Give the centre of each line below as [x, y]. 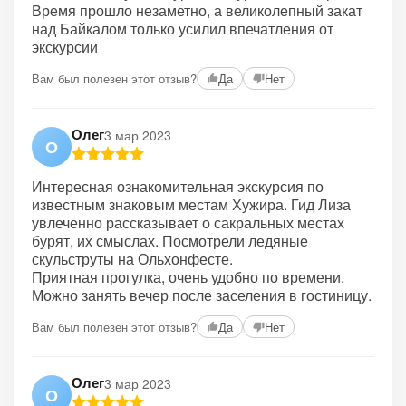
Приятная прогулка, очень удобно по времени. [188, 277]
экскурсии [65, 47]
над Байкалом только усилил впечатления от [183, 29]
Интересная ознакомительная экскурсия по [178, 186]
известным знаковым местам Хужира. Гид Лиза [191, 204]
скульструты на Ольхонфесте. [132, 259]
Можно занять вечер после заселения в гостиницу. [202, 295]
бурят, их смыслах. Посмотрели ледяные [170, 241]
